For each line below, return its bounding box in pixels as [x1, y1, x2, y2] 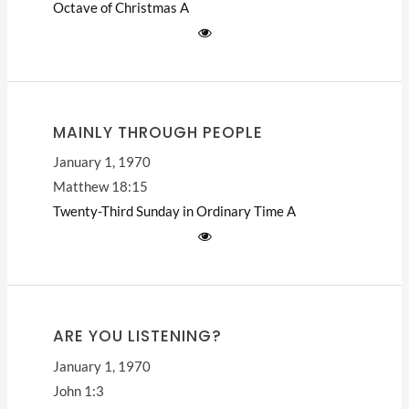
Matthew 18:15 [52, 179, 148, 195]
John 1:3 [52, 383, 104, 399]
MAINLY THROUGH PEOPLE [52, 121, 263, 144]
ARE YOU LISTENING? [52, 325, 222, 348]
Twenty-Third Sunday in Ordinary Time [52, 204, 284, 220]
